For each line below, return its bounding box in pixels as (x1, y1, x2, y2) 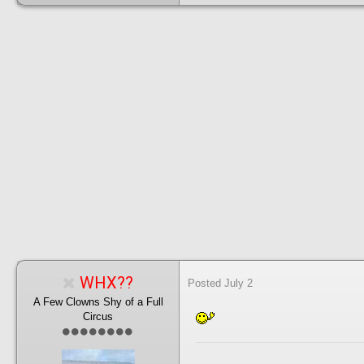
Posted (188, 277, 224, 289)
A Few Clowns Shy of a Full (32, 296, 163, 308)
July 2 (224, 277, 253, 289)
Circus (83, 310, 113, 323)
